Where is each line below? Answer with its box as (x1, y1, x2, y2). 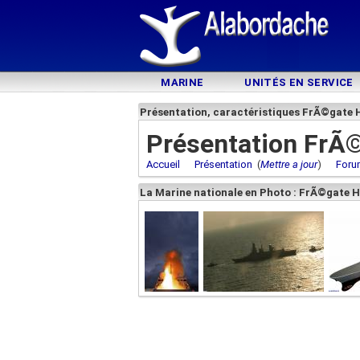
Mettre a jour (260, 158, 317, 170)
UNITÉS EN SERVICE (244, 76, 354, 88)
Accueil (146, 158, 180, 170)
